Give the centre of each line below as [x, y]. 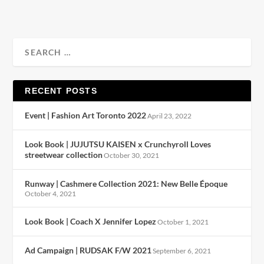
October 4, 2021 [51, 194]
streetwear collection [64, 155]
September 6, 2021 [182, 251]
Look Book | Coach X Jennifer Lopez [91, 221]
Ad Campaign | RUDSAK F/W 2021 [88, 250]
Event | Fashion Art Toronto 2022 [86, 115]
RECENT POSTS [61, 91]
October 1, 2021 [183, 222]
